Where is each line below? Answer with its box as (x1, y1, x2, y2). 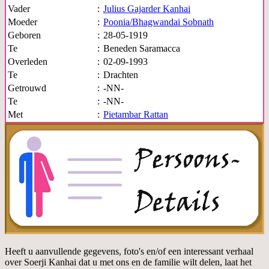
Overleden (8, 56, 47, 67)
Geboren (8, 29, 41, 40)
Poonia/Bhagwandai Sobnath (103, 16, 214, 27)
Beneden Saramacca (103, 43, 180, 53)
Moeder (8, 16, 37, 27)
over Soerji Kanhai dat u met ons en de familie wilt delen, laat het (5, 257, 252, 268)
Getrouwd (8, 82, 46, 93)
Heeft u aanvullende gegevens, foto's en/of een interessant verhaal (5, 246, 253, 257)
